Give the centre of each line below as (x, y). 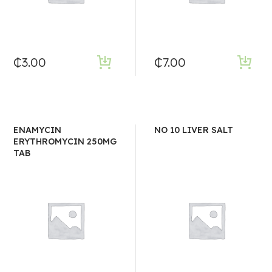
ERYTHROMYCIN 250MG (65, 141)
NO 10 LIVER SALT (194, 130)
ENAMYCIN (38, 130)
